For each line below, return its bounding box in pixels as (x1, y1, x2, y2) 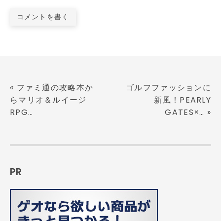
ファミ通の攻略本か (16, 81, 94, 93)
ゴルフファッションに (126, 81, 211, 93)
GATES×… (165, 106, 207, 118)
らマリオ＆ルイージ (10, 94, 87, 106)
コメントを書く (16, 12, 70, 22)
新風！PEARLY (154, 94, 211, 106)
